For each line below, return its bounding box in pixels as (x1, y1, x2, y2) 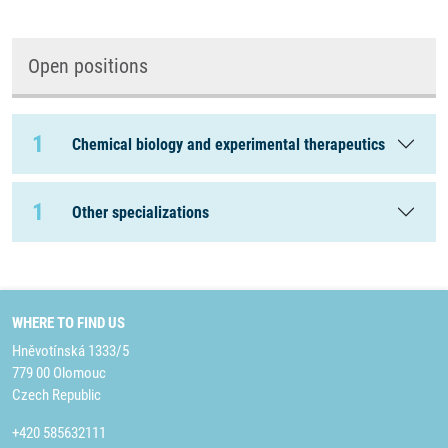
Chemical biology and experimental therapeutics (72, 134, 385, 154)
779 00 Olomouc (12, 364, 106, 382)
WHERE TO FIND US (12, 314, 125, 332)
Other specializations (72, 202, 209, 222)
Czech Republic (12, 386, 101, 404)
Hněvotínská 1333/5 (12, 342, 129, 360)
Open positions (28, 54, 148, 78)
